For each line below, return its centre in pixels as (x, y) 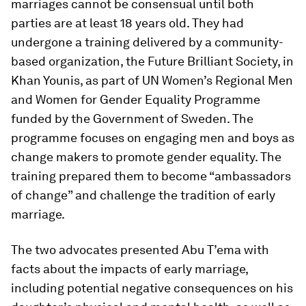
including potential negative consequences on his (152, 288)
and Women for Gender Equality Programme (136, 99)
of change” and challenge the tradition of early (143, 195)
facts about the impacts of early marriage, (129, 269)
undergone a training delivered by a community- (147, 42)
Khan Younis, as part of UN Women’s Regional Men (152, 80)
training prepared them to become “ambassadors (151, 176)
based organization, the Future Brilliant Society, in (152, 61)
